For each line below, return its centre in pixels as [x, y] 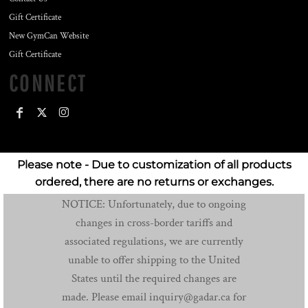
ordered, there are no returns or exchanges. [154, 182]
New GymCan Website [49, 36]
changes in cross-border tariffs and [154, 222]
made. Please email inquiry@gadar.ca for [154, 297]
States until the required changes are [154, 278]
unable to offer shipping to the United [154, 260]
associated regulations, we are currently [154, 241]
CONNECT [48, 84]
